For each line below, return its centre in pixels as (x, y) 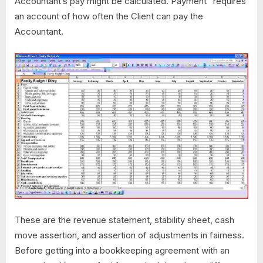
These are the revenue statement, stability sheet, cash (124, 220)
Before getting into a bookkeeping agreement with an (122, 250)
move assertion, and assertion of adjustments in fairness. (129, 235)
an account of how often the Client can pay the (109, 16)
